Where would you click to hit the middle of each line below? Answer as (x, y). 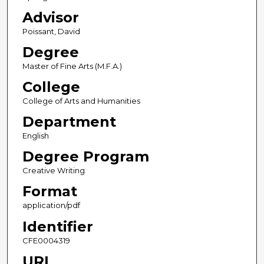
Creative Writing (53, 171)
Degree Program (85, 157)
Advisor (50, 18)
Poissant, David (51, 32)
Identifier (57, 226)
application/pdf (51, 205)
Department (69, 122)
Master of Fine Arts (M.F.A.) (72, 66)
